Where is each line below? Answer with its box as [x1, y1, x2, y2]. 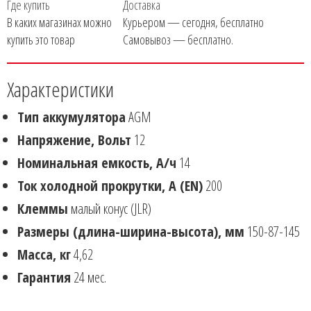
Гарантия [17, 268, 71, 287]
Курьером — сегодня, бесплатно [123, 14, 264, 31]
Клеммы [17, 199, 68, 218]
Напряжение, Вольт [17, 131, 131, 149]
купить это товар [7, 31, 75, 48]
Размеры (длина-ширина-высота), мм [17, 222, 244, 241]
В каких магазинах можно [7, 14, 112, 31]
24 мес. [74, 268, 106, 287]
